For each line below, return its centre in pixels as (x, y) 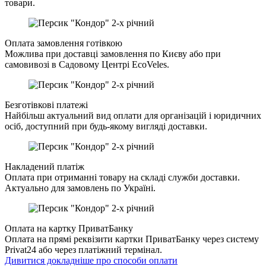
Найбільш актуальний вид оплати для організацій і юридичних (133, 116)
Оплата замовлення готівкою (64, 43)
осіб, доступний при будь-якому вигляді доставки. (106, 126)
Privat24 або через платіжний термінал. (83, 250)
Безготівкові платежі (46, 105)
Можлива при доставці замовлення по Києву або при (113, 54)
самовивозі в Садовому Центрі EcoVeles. (87, 65)
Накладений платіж (45, 167)
